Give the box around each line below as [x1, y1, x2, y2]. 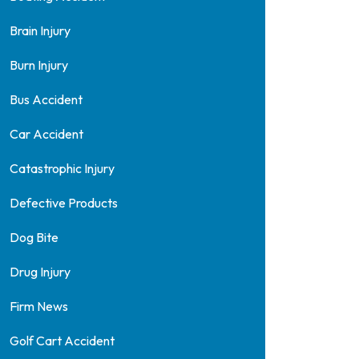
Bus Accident [9, 91, 83, 107]
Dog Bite [9, 229, 58, 245]
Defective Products [9, 195, 118, 211]
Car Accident [9, 126, 83, 142]
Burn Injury [9, 57, 68, 73]
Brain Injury [9, 22, 71, 38]
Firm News [9, 298, 68, 314]
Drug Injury [9, 264, 71, 280]
